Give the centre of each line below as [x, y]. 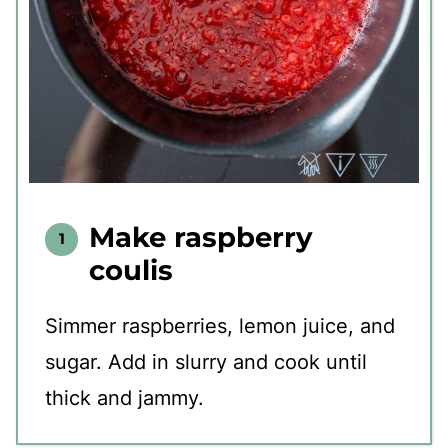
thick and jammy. [124, 398]
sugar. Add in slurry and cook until [205, 362]
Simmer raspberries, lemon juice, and [219, 326]
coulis [130, 270]
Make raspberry [200, 237]
